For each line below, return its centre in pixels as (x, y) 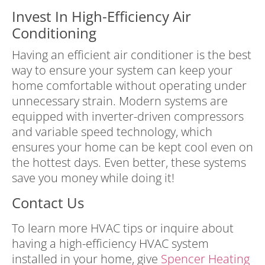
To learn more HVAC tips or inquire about (123, 228)
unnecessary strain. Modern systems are (120, 101)
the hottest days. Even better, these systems (129, 163)
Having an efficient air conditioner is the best (132, 55)
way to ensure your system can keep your (122, 70)
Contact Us (48, 202)
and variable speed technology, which (112, 132)
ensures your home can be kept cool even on (132, 147)
